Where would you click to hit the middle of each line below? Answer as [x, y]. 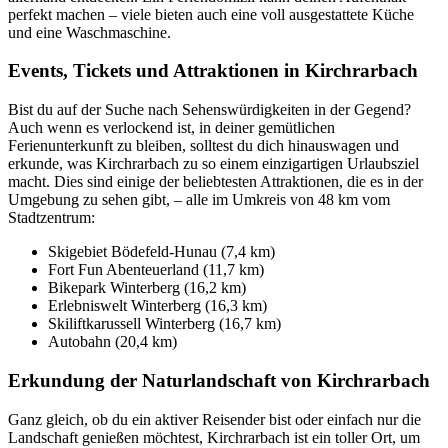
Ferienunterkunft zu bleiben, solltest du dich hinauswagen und [203, 146]
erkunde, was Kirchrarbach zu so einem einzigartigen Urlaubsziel [213, 164]
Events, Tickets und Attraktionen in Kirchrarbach [213, 71]
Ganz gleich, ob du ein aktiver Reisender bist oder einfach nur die [214, 419]
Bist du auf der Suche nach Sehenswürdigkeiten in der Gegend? [209, 110]
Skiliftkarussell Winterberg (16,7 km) [164, 324]
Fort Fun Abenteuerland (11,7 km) [156, 270]
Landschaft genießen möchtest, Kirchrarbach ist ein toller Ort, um [214, 437]
